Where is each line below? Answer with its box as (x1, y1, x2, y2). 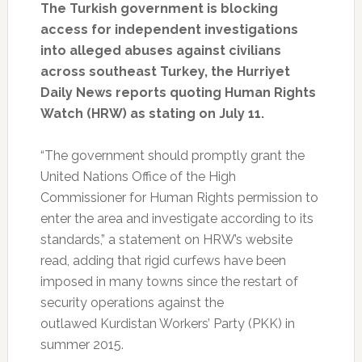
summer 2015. (40, 337, 124, 353)
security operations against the (40, 295, 224, 311)
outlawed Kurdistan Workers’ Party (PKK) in (40, 316, 295, 332)
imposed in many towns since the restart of (40, 274, 298, 290)
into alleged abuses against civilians (40, 43, 281, 59)
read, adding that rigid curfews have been (40, 253, 286, 269)
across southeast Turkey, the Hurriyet (40, 64, 290, 80)
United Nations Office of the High (40, 169, 236, 185)
